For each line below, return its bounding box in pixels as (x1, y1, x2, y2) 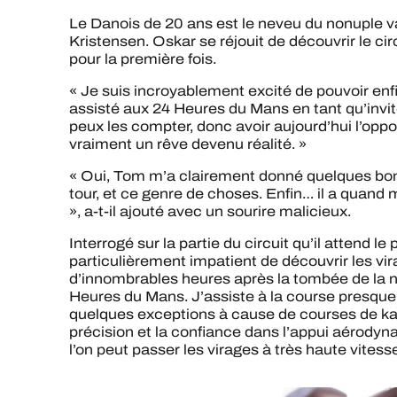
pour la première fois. (69, 49, 216, 70)
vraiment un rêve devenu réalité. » (69, 134, 307, 155)
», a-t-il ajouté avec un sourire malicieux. (69, 201, 351, 222)
